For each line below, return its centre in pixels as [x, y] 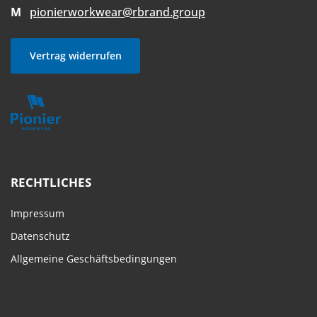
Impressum [38, 214]
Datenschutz [40, 236]
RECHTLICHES [51, 183]
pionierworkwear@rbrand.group [117, 12]
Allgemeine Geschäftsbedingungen [94, 259]
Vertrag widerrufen [75, 56]
